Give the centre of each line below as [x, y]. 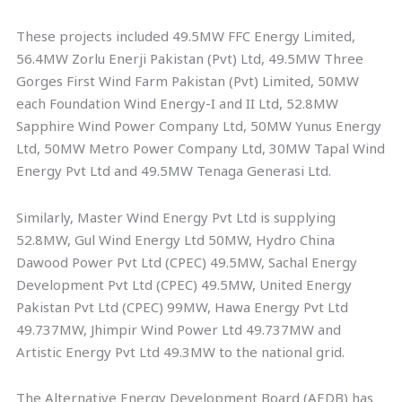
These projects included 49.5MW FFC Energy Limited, [186, 36]
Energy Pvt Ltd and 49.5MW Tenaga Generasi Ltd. [174, 171]
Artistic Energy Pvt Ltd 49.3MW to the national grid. [181, 351]
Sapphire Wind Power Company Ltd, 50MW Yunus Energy [199, 126]
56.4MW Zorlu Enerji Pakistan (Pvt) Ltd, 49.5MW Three [190, 59]
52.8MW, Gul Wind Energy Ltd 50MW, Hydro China [176, 239]
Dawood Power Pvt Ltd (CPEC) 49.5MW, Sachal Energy [187, 262]
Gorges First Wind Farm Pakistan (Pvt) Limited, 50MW [188, 81]
